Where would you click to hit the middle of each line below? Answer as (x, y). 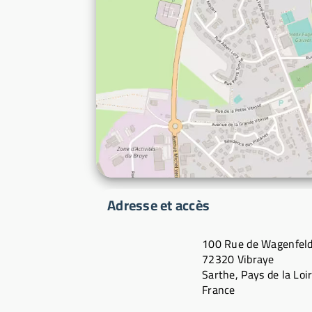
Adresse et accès (158, 205)
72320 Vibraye (238, 259)
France (219, 290)
